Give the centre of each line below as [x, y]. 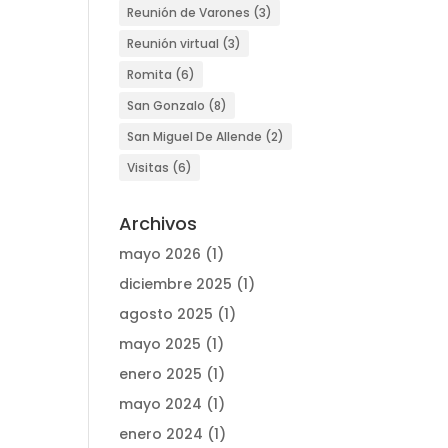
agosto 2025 [166, 314]
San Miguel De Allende [195, 136]
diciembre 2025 [176, 284]
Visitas [148, 167]
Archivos [158, 223]
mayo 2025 [160, 344]
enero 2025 [161, 374]
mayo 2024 [161, 404]
